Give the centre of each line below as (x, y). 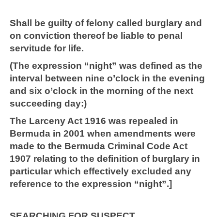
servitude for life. (47, 48)
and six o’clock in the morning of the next (101, 91)
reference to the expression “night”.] (91, 184)
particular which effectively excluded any (101, 171)
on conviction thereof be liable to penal (96, 36)
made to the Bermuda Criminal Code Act (99, 146)
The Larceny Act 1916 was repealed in (94, 121)
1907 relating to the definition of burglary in (105, 159)
